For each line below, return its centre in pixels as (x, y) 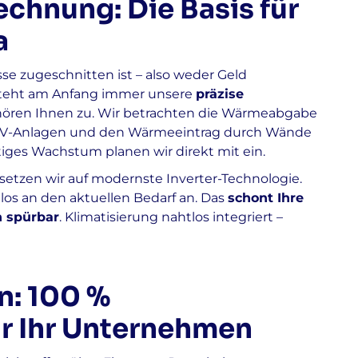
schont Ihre (266, 198)
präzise (220, 94)
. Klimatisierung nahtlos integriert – (171, 217)
